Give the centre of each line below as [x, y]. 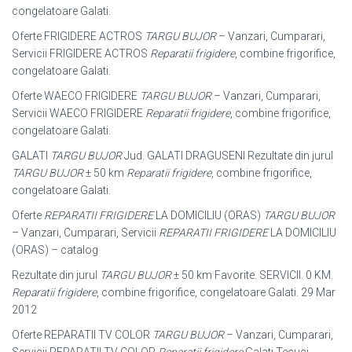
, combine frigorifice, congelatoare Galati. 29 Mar [216, 292]
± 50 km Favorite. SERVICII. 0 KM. [252, 275]
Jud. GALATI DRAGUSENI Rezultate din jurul [227, 155]
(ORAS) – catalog [55, 249]
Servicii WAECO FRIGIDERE [79, 113]
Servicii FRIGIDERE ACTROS [81, 53]
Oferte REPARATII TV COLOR [82, 334]
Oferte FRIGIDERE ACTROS [78, 36]
